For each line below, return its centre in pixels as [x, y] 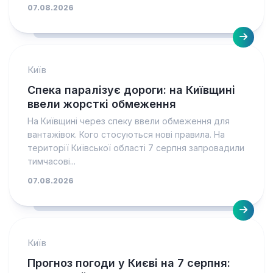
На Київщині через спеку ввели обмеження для [129, 121]
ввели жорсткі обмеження [102, 104]
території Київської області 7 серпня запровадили [136, 148]
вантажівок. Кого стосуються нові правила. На [126, 134]
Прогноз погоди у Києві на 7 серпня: [129, 263]
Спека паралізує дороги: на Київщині [131, 90]
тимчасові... [51, 161]
